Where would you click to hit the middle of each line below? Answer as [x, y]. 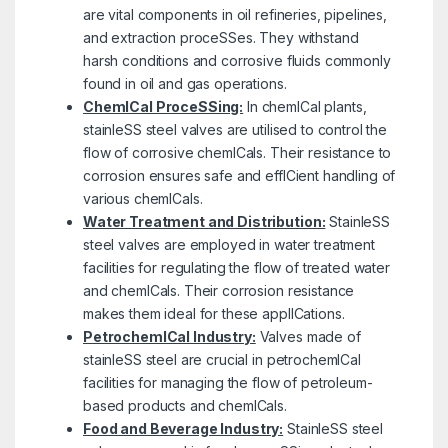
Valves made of [308, 336]
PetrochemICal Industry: [169, 336]
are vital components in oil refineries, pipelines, [234, 14]
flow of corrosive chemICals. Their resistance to [237, 152]
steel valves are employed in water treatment [228, 244]
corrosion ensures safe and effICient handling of [239, 175]
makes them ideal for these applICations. [213, 313]
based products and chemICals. [184, 405]
